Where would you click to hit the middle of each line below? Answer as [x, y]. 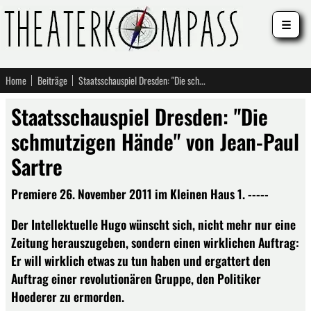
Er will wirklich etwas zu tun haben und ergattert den [141, 260]
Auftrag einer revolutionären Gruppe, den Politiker [136, 278]
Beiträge [52, 80]
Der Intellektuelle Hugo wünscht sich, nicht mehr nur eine [153, 224]
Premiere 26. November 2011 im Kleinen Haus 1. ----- [140, 194]
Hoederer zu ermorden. [68, 296]
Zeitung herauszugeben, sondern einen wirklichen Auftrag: [155, 242]
